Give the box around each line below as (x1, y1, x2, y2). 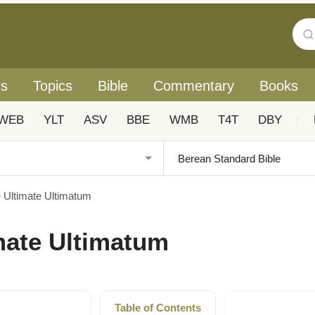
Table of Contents (114, 302, 201, 314)
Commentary (153, 78, 234, 94)
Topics (33, 78, 72, 94)
